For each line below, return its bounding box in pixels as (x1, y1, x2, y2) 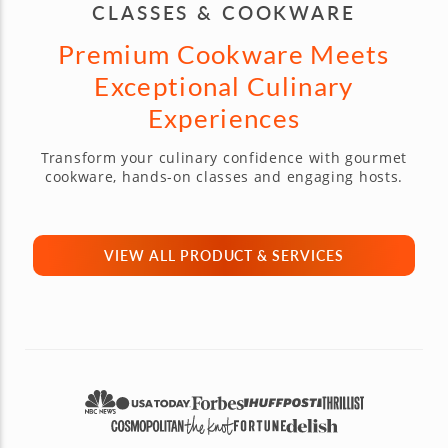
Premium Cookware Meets (58, 38, 390, 70)
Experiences (147, 102, 301, 134)
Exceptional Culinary (94, 70, 354, 102)
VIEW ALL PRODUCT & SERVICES (103, 245, 345, 265)
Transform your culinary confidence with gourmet (41, 148, 407, 167)
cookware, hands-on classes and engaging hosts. (44, 167, 404, 186)
